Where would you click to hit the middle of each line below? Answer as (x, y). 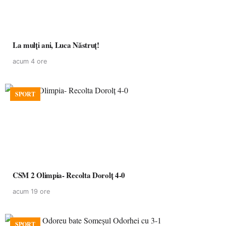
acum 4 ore (30, 61)
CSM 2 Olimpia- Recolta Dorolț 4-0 (69, 175)
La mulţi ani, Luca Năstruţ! (56, 45)
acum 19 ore (31, 191)
